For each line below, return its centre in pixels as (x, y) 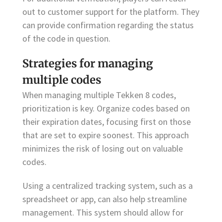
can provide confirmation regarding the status (108, 25)
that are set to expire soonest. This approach (106, 135)
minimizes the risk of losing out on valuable (103, 148)
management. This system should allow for (103, 212)
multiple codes (62, 80)
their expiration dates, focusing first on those (107, 121)
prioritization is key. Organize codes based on (106, 108)
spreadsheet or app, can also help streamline (105, 199)
